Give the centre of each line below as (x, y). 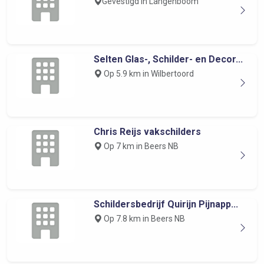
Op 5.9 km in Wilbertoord (148, 74)
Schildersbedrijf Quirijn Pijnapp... (166, 204)
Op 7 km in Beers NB (140, 146)
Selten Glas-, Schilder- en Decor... (168, 59)
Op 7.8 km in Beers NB (143, 219)
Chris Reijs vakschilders (147, 132)
